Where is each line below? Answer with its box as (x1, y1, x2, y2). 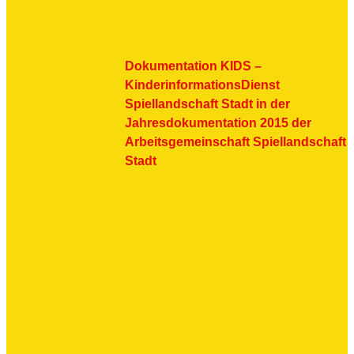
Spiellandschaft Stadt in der (125, 97, 290, 111)
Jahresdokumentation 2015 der (125, 116, 311, 130)
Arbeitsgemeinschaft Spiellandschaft (125, 135, 346, 149)
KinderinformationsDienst (125, 78, 280, 92)
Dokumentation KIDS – (125, 59, 262, 73)
